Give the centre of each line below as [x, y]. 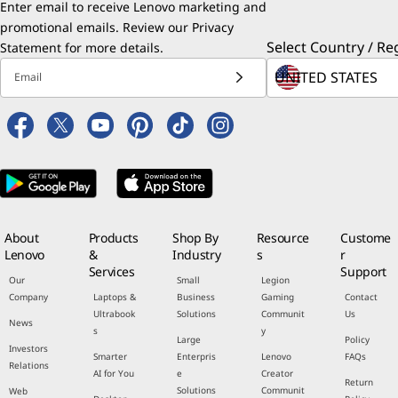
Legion [275, 280]
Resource [283, 238]
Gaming [277, 297]
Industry [197, 255]
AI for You [113, 374]
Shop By [195, 238]
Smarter [110, 357]
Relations [29, 366]
